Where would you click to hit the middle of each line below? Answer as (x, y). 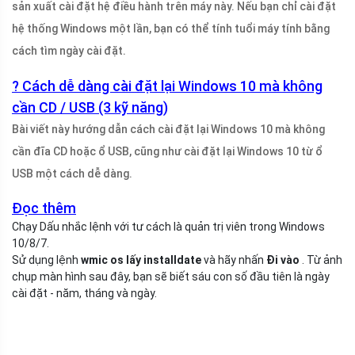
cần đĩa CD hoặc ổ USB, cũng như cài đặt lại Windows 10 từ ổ (167, 151)
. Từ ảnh (321, 260)
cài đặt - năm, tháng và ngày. (84, 293)
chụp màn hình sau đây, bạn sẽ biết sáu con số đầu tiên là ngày (171, 276)
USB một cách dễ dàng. (72, 173)
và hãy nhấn (234, 260)
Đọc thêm (44, 208)
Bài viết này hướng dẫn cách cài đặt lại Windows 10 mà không (168, 129)
